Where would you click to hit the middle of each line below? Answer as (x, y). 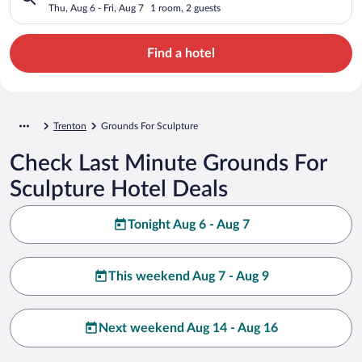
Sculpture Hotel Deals (119, 189)
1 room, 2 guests (185, 8)
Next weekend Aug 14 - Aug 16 (188, 328)
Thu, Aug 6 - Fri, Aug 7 (96, 8)
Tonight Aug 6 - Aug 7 (188, 224)
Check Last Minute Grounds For (168, 163)
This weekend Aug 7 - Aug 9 (188, 276)
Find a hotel (181, 53)
